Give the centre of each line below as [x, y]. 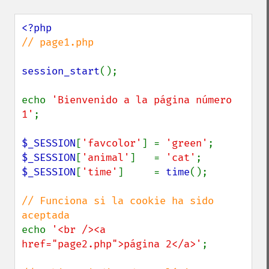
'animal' [106, 158]
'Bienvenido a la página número [142, 100]
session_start [61, 71]
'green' [187, 143]
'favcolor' [112, 143]
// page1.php [58, 42]
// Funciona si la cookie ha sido [118, 201]
